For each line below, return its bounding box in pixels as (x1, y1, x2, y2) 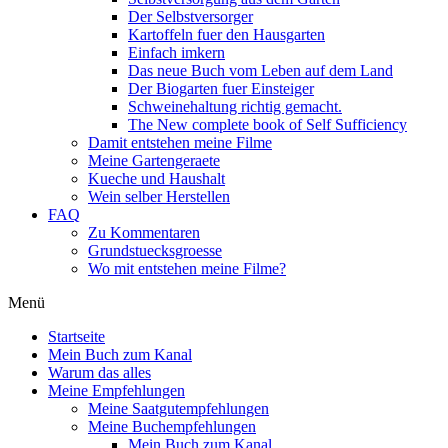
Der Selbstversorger (128, 8, 253, 25)
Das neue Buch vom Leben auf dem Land (128, 62, 393, 79)
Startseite (48, 328, 105, 345)
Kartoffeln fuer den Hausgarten (128, 26, 325, 43)
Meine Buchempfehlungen (88, 418, 256, 435)
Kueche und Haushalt (88, 170, 225, 187)
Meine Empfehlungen (48, 382, 185, 399)
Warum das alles (48, 364, 151, 381)
